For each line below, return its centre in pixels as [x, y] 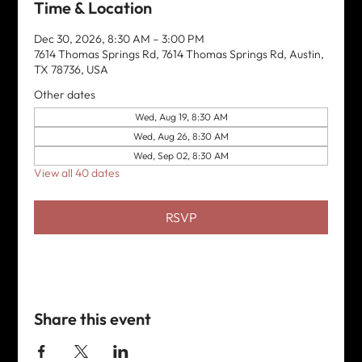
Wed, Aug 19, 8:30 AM [181, 116]
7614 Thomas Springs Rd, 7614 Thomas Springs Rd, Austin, [179, 54]
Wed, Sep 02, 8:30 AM [181, 155]
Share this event [93, 318]
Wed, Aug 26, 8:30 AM [181, 136]
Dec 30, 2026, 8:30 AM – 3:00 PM [120, 38]
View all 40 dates [77, 173]
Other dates [65, 94]
